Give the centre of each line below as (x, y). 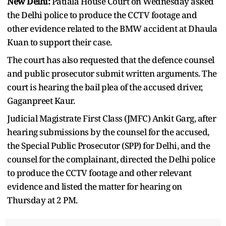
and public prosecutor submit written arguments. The (112, 73)
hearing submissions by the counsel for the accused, (108, 132)
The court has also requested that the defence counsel (111, 60)
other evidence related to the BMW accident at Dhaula (112, 28)
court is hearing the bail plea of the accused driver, (105, 87)
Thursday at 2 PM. (42, 200)
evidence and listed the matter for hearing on (95, 186)
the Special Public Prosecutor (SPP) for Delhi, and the (108, 145)
